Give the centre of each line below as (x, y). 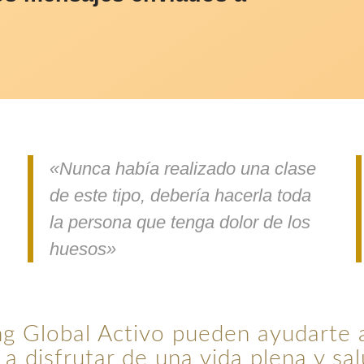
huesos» (82, 249)
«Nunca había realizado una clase (182, 169)
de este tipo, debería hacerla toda (180, 196)
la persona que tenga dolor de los (180, 223)
